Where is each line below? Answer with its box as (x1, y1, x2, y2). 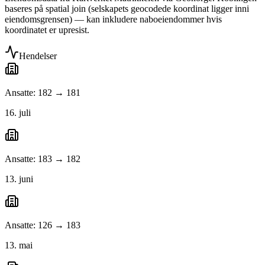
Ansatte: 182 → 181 (5, 88, 80, 98)
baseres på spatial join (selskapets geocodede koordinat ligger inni (5, 4, 249, 14)
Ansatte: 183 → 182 (5, 154, 80, 164)
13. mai (5, 240, 33, 251)
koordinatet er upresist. (5, 25, 89, 35)
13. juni (5, 174, 33, 185)
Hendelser (19, 51, 57, 62)
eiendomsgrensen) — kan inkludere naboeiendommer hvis (5, 14, 222, 25)
